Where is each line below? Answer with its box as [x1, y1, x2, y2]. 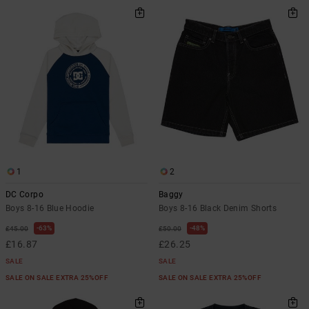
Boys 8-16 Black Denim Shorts [159, 203, 277, 213]
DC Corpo [6, 189, 43, 199]
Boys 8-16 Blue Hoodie [6, 203, 94, 213]
